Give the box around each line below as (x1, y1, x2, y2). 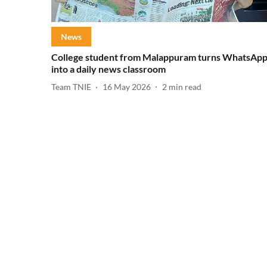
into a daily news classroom (51, 63, 166, 74)
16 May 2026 (103, 82, 151, 92)
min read (169, 82, 201, 92)
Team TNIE (51, 82, 91, 92)
